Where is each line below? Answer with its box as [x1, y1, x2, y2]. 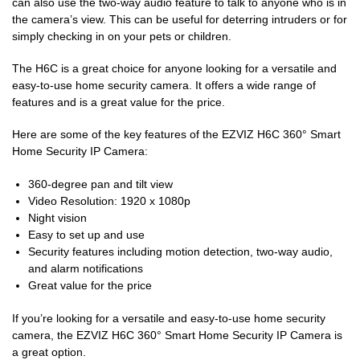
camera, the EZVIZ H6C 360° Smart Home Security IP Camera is [12, 328, 342, 342]
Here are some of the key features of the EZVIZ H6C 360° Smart [12, 128, 341, 141]
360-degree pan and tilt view [28, 177, 173, 190]
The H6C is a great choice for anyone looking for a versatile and [12, 61, 337, 75]
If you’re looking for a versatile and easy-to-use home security [12, 311, 325, 325]
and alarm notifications [28, 261, 143, 275]
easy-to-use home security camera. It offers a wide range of [12, 78, 316, 92]
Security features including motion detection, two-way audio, [28, 244, 333, 258]
